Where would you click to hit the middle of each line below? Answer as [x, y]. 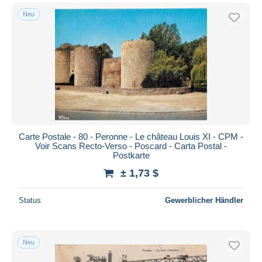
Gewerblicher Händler [204, 200]
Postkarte [131, 155]
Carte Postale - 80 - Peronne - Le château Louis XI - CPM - [131, 136]
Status [30, 200]
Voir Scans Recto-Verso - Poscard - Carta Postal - [131, 146]
